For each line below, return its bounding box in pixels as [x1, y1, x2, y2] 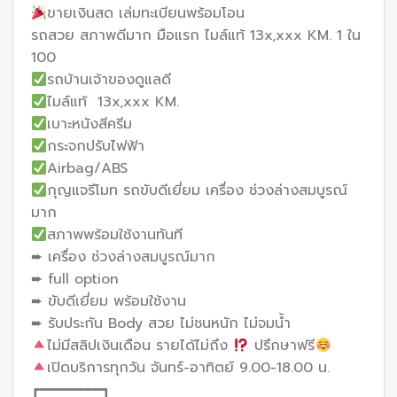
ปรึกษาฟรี [249, 335, 315, 357]
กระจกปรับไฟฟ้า [47, 136, 145, 158]
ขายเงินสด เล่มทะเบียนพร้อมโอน [47, 3, 245, 25]
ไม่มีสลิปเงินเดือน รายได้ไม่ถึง [47, 335, 234, 357]
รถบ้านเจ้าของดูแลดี [47, 69, 172, 91]
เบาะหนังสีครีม [47, 113, 133, 136]
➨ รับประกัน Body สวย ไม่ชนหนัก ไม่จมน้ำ [31, 313, 291, 335]
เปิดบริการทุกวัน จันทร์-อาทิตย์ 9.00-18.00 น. [47, 357, 331, 379]
